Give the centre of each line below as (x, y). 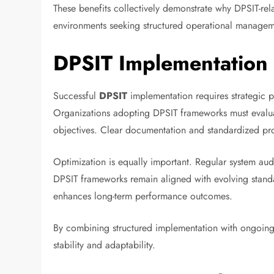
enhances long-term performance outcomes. (143, 196)
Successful (76, 95)
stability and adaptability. (105, 245)
